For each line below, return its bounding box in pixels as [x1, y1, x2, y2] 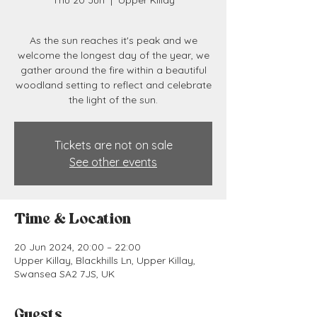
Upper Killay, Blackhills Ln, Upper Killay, [14, 254, 195, 267]
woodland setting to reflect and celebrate [15, 79, 212, 91]
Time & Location [14, 213, 131, 226]
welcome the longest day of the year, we [17, 49, 209, 62]
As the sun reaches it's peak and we [29, 34, 197, 47]
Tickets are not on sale [54, 138, 173, 152]
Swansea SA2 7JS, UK [14, 267, 115, 280]
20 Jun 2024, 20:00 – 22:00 [14, 241, 141, 253]
